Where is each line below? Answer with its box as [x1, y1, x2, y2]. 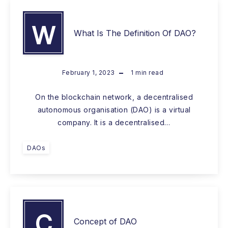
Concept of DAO [74, 216, 137, 226]
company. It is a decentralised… [58, 118, 170, 127]
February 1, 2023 [62, 69, 115, 77]
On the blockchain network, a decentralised [35, 93, 193, 102]
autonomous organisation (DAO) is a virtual [37, 105, 191, 115]
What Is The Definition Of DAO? [74, 27, 196, 38]
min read [133, 69, 164, 77]
